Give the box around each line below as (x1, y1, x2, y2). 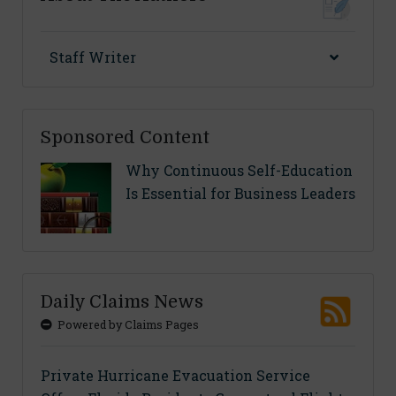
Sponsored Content (41, 127, 209, 148)
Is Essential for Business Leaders (126, 184, 355, 203)
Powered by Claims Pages (52, 317, 199, 332)
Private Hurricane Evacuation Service (41, 366, 310, 385)
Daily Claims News (41, 292, 203, 313)
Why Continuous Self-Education (126, 161, 353, 180)
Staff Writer (49, 48, 136, 67)
